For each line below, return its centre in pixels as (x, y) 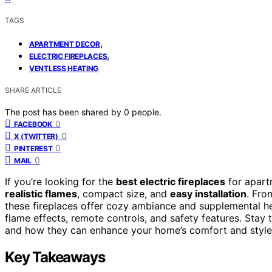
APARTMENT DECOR (65, 44)
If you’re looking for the (60, 181)
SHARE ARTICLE (33, 90)
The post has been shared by (64, 112)
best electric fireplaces (171, 181)
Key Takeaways (55, 257)
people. (147, 112)
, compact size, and (124, 193)
